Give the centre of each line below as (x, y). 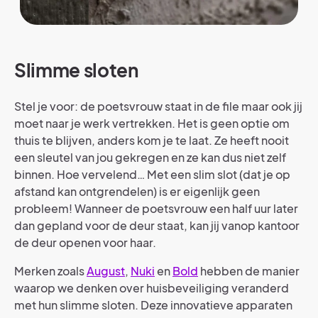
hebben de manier (249, 271)
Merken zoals (50, 271)
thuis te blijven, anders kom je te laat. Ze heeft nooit (152, 141)
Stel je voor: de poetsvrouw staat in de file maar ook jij (158, 106)
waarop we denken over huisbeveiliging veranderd (152, 288)
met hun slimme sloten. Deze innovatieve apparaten (153, 305)
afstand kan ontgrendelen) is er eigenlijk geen (137, 192)
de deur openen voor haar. (85, 243)
